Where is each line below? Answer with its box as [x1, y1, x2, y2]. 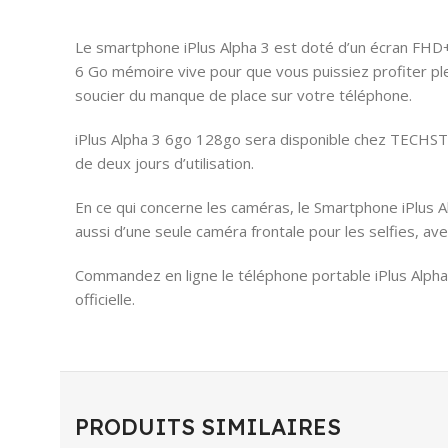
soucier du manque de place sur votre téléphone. [75, 84, 412, 105]
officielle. [75, 288, 135, 309]
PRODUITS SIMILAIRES [75, 412, 341, 441]
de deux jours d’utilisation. [75, 152, 254, 173]
